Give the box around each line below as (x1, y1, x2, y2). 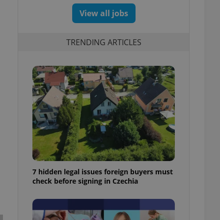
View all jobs (79, 8, 128, 19)
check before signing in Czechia (32, 176, 138, 186)
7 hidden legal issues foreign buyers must (32, 166, 173, 176)
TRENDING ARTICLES (66, 36, 141, 48)
